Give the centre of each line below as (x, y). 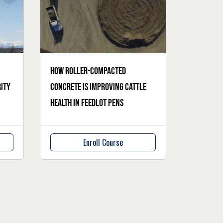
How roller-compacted (88, 71)
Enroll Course (103, 142)
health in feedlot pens (87, 103)
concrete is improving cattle (99, 87)
